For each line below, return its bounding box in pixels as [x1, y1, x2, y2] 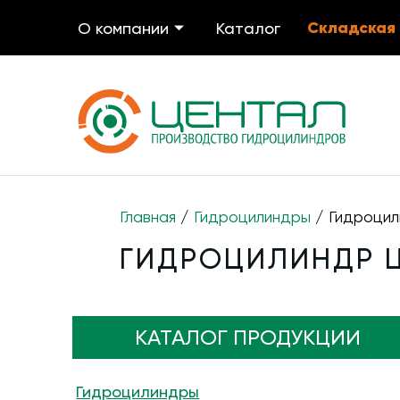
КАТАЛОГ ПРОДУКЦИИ [135, 325, 362, 350]
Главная [120, 207, 177, 226]
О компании [78, 18, 169, 37]
